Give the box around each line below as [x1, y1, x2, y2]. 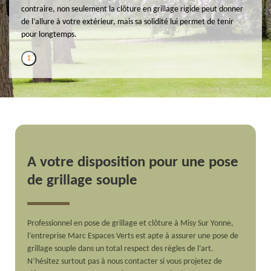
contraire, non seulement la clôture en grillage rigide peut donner [21, 4, 243, 14]
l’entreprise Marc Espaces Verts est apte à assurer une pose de [27, 231, 239, 241]
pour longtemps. [21, 30, 77, 39]
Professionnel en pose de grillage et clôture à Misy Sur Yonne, [27, 218, 234, 228]
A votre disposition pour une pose [27, 154, 239, 170]
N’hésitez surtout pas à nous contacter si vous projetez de [27, 256, 223, 266]
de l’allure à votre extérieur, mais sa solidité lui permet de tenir [21, 17, 233, 27]
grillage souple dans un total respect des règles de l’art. [27, 244, 214, 253]
